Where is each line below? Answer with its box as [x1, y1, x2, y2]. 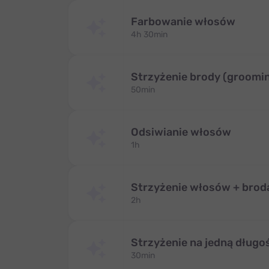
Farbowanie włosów [131, 15, 235, 28]
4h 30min [131, 29, 168, 40]
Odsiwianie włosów [131, 125, 231, 139]
